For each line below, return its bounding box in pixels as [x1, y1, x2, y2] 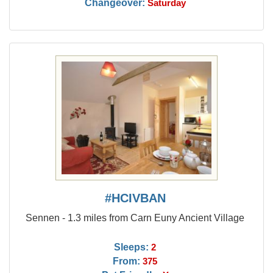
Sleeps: [114, 241, 149, 252]
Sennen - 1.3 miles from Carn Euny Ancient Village [26, 212, 245, 223]
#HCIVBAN [104, 191, 166, 205]
